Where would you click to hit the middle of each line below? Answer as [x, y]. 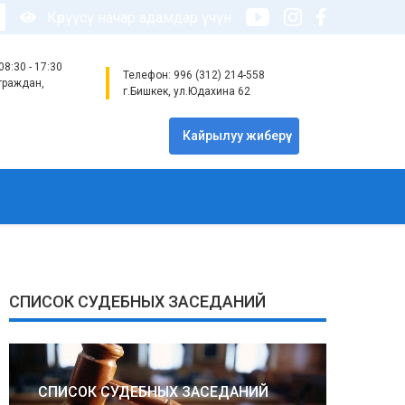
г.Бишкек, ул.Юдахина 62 [187, 91]
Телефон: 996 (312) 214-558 [194, 75]
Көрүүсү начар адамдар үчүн [139, 17]
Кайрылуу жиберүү [234, 136]
